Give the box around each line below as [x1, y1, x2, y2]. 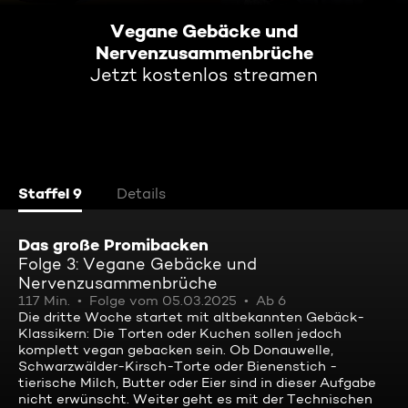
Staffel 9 [18, 184, 82, 202]
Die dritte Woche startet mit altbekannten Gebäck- [18, 309, 364, 325]
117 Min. [18, 292, 70, 309]
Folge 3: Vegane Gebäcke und [18, 254, 257, 273]
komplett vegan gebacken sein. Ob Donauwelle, [18, 342, 333, 358]
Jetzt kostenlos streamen [90, 64, 318, 86]
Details [117, 185, 166, 202]
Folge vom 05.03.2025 [89, 292, 237, 309]
